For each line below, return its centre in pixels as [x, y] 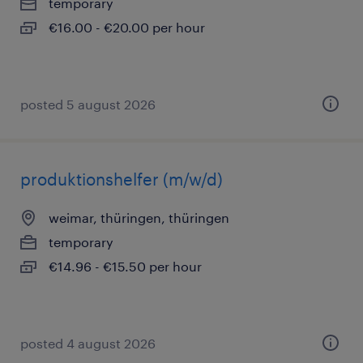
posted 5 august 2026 [88, 104]
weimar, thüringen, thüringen [139, 218]
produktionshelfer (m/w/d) [122, 179]
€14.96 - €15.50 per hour [125, 266]
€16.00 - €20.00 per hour [127, 27]
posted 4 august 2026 [88, 343]
